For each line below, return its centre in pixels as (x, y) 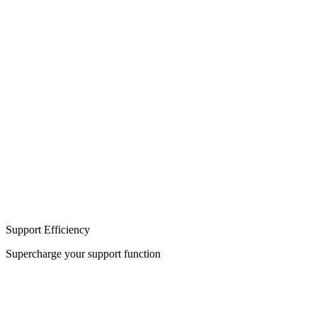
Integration (30, 142)
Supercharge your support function (83, 253)
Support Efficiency (48, 229)
